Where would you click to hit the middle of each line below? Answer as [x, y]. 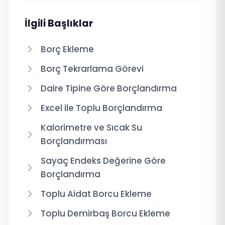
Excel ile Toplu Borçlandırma [101, 108]
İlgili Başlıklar [59, 23]
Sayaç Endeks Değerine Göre [103, 160]
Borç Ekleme [67, 49]
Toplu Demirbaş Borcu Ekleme [105, 213]
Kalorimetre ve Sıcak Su [91, 127]
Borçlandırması [74, 141]
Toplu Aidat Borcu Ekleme [96, 194]
